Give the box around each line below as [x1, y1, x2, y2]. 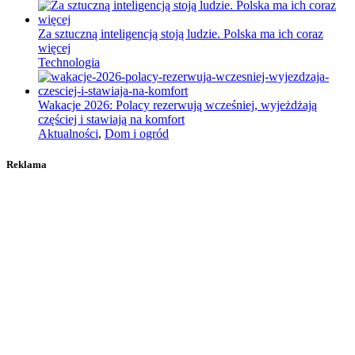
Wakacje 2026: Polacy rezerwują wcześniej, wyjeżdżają [38, 98, 317, 112]
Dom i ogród [105, 127, 169, 140]
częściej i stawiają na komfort [38, 113, 185, 126]
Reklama [6, 158, 47, 171]
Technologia [38, 55, 100, 69]
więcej [38, 41, 71, 55]
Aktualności [38, 127, 98, 140]
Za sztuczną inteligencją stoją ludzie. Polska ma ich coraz [38, 27, 323, 40]
